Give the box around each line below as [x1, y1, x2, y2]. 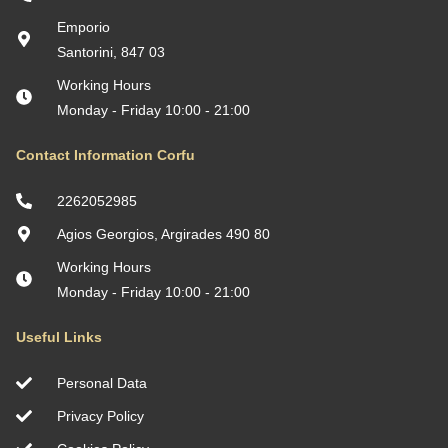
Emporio [57, 17, 110, 37]
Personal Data [57, 373, 147, 393]
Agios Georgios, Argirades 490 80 [57, 224, 270, 244]
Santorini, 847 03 [57, 42, 165, 62]
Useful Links [16, 327, 102, 347]
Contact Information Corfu [16, 145, 195, 165]
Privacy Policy [57, 406, 148, 426]
